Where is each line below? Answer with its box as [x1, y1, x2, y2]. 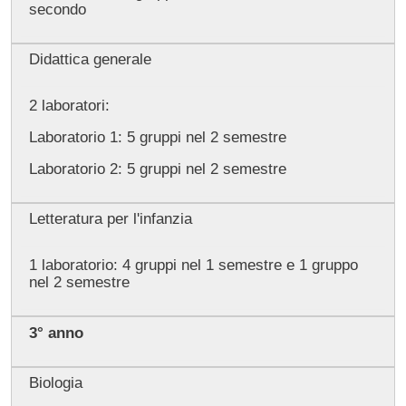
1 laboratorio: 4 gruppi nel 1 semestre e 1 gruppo [28, 256, 358, 274]
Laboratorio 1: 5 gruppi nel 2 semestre [28, 128, 286, 146]
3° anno [28, 324, 83, 342]
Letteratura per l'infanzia [28, 210, 192, 228]
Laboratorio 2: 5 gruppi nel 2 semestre [28, 159, 286, 178]
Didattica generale [28, 51, 151, 69]
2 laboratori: [28, 96, 114, 114]
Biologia [28, 374, 82, 392]
